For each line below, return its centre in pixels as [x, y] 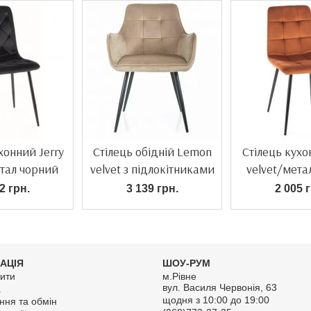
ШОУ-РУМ [186, 263]
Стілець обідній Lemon [152, 152]
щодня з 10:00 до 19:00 [216, 300]
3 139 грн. [152, 188]
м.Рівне [179, 276]
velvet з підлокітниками [152, 169]
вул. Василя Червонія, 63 [220, 287]
